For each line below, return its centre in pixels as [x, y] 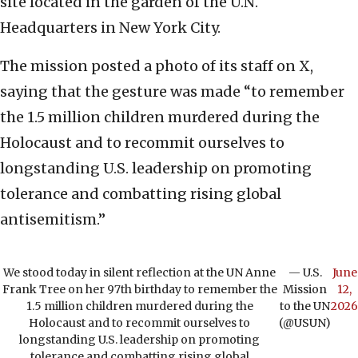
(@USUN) [305, 323]
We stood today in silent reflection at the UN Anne [139, 273]
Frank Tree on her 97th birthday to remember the [139, 290]
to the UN [305, 306]
